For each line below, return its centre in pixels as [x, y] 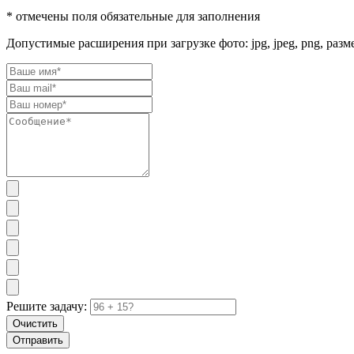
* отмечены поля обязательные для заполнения [133, 16]
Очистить [35, 323]
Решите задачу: [47, 306]
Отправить [38, 340]
